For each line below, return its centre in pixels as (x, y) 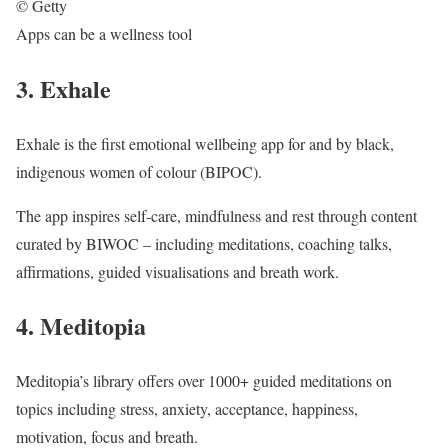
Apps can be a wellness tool (104, 33)
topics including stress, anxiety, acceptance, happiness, (187, 409)
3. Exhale (63, 88)
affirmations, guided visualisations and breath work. (177, 271)
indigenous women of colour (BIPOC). (139, 171)
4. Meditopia (81, 326)
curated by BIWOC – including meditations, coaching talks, (204, 243)
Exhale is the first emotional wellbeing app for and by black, (205, 143)
